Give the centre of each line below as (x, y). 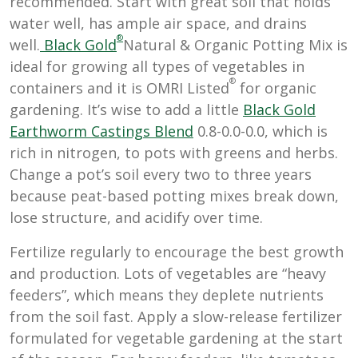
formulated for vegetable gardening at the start (176, 338)
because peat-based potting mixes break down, (174, 196)
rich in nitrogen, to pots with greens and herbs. (174, 153)
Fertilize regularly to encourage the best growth (177, 252)
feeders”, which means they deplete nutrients (167, 295)
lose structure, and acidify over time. (136, 218)
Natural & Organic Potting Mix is (235, 45)
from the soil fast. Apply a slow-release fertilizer (176, 317)
